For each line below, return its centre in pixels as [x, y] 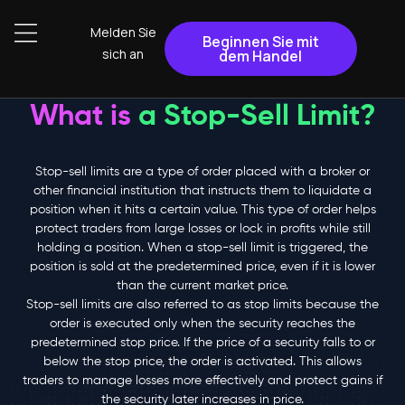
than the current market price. [202, 286]
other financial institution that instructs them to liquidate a [202, 191]
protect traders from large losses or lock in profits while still [202, 229]
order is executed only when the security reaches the [202, 324]
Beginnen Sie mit [260, 42]
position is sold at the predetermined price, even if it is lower [202, 267]
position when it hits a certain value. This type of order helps [202, 210]
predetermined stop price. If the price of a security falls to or [202, 343]
